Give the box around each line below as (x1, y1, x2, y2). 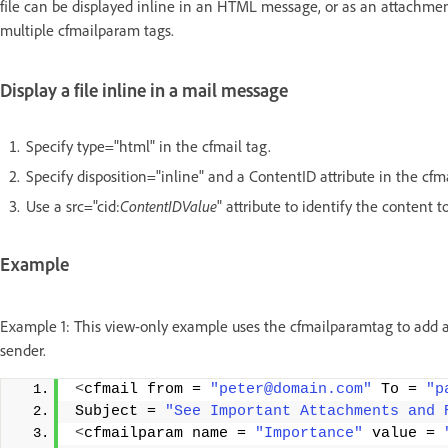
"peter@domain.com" (210, 380, 372, 398)
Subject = (75, 402, 165, 420)
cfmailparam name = (84, 424, 255, 442)
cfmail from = (84, 380, 210, 398)
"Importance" (255, 424, 363, 442)
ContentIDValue (120, 195, 217, 216)
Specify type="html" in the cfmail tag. (26, 135, 271, 156)
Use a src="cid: (26, 195, 120, 216)
